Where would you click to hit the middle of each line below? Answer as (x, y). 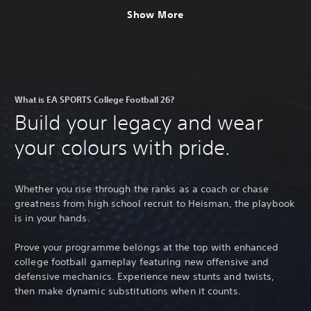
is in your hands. (52, 218)
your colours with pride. (123, 147)
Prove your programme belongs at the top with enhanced (147, 247)
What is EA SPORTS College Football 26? (94, 99)
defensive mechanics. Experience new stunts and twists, (145, 277)
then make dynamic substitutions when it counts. (128, 291)
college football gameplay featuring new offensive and (142, 262)
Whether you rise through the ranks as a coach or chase (142, 189)
